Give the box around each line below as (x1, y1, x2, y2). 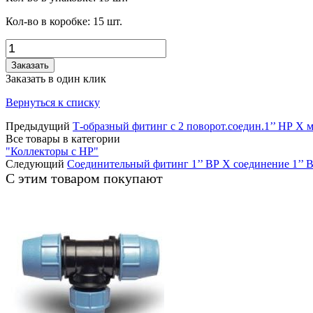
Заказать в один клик (6, 72, 106, 85)
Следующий (6, 157, 64, 170)
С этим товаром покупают (6, 170, 163, 186)
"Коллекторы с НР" (6, 145, 99, 157)
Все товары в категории (6, 132, 120, 145)
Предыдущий (6, 119, 70, 132)
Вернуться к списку (6, 96, 100, 108)
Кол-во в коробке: (6, 15, 93, 27)
